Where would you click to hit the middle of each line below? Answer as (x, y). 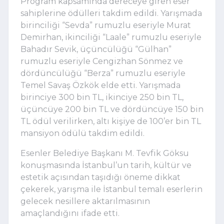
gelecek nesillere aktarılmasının (85, 201)
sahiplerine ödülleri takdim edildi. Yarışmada (111, 13)
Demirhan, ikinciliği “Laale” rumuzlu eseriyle (111, 37)
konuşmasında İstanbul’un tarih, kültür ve (106, 165)
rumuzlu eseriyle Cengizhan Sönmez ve (102, 61)
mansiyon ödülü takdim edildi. (82, 133)
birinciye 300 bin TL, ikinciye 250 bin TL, (102, 97)
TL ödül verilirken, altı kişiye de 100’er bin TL (111, 121)
